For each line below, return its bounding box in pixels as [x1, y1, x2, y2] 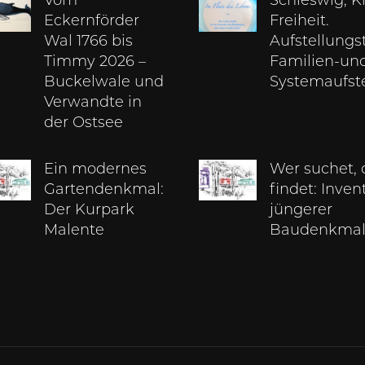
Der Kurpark [44, 203, 135, 219]
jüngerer [270, 203, 333, 219]
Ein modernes [44, 162, 147, 178]
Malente [44, 223, 105, 240]
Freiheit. [270, 14, 330, 30]
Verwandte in [44, 95, 143, 112]
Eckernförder [44, 14, 140, 30]
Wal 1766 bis [44, 34, 134, 51]
